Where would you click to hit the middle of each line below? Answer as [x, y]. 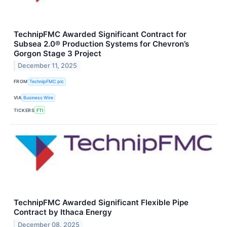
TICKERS [24, 110]
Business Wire [39, 98]
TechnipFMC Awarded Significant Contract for [100, 34]
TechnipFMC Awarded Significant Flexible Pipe [101, 203]
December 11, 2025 [48, 66]
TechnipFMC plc [47, 82]
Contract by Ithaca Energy [63, 212]
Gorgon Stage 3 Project [58, 53]
